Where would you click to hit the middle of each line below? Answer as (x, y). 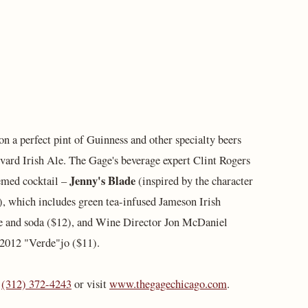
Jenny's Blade (102, 181)
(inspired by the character (194, 181)
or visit (90, 284)
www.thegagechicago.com (168, 284)
